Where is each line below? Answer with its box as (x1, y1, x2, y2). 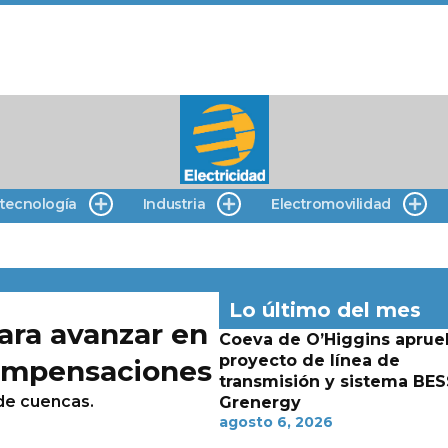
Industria (142, 195, 206, 213)
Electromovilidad (271, 195, 391, 213)
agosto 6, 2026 (218, 413, 333, 431)
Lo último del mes (228, 298, 421, 322)
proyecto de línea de (218, 351, 400, 370)
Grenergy (218, 393, 301, 412)
